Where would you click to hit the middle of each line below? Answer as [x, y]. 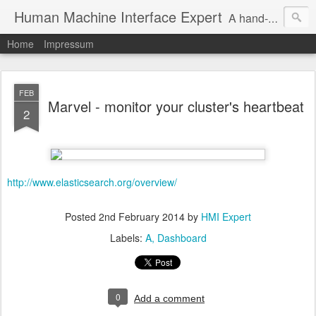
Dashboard [182, 238]
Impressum [69, 44]
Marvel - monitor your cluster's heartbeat [176, 106]
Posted [82, 217]
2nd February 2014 [142, 217]
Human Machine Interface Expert [118, 17]
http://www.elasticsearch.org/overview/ [92, 182]
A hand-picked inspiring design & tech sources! [248, 18]
